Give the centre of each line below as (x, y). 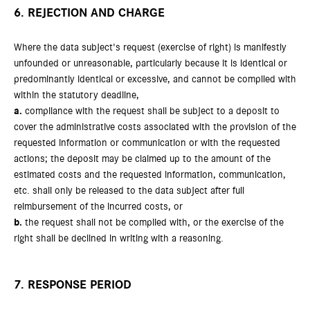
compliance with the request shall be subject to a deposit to (151, 111)
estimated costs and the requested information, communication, (150, 175)
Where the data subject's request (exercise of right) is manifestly (150, 47)
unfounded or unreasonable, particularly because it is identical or (151, 63)
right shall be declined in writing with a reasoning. (119, 238)
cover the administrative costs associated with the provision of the (155, 127)
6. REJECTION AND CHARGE (89, 13)
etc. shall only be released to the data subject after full (129, 191)
